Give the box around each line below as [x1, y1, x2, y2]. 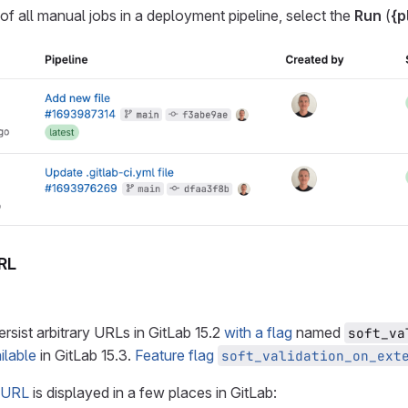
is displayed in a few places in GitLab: [29, 382, 277, 402]
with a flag [224, 322, 292, 342]
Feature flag [135, 345, 218, 364]
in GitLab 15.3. [36, 345, 135, 364]
